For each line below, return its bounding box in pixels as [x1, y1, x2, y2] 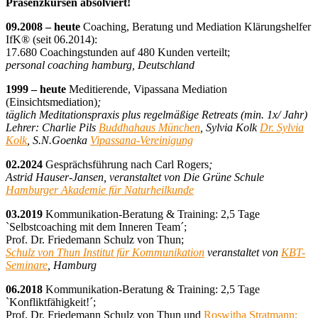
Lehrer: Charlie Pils [6, 121, 99, 134]
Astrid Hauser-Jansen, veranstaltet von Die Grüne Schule [6, 171, 264, 184]
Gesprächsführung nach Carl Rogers [43, 158, 209, 171]
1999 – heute [6, 83, 66, 96]
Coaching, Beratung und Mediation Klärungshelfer [80, 21, 311, 33]
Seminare [6, 259, 48, 272]
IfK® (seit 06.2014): [6, 33, 97, 46]
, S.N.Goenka [27, 134, 90, 147]
